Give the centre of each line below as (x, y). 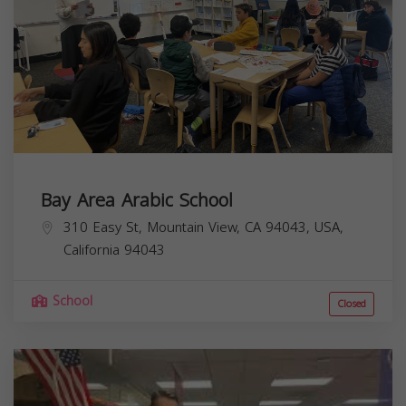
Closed (352, 304)
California (92, 250)
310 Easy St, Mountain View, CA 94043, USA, (203, 227)
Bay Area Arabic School (137, 200)
